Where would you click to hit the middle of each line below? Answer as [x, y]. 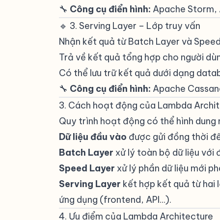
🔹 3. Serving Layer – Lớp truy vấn [130, 26]
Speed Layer [87, 168]
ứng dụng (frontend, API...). [115, 200]
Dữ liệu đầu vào [93, 137]
